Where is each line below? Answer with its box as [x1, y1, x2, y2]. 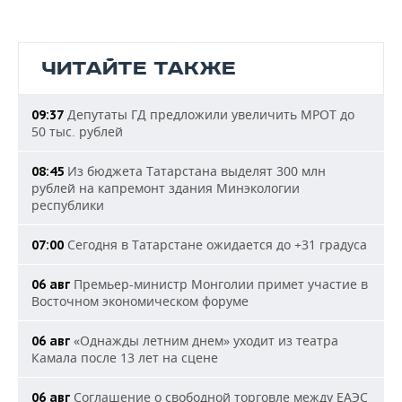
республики [31, 197, 104, 214]
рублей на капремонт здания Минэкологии [31, 179, 300, 197]
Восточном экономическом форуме [31, 293, 249, 310]
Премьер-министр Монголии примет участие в [70, 275, 368, 293]
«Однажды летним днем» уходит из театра [70, 332, 338, 349]
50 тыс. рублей [31, 123, 123, 140]
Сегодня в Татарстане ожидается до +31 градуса [64, 236, 367, 253]
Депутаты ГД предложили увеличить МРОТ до [64, 106, 354, 123]
